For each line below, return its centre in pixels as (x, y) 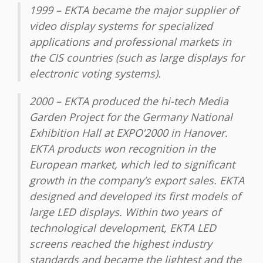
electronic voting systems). (95, 74)
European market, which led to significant (132, 165)
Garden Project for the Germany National (131, 117)
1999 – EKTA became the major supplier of (134, 10)
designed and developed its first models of (135, 196)
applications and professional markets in (130, 42)
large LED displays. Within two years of (125, 212)
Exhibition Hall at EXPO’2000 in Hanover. (129, 133)
